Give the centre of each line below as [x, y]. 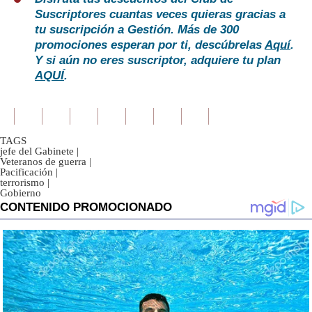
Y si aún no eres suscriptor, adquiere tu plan [158, 61]
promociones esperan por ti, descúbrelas [150, 45]
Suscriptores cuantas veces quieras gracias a [160, 15]
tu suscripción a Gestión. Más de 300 [137, 30]
